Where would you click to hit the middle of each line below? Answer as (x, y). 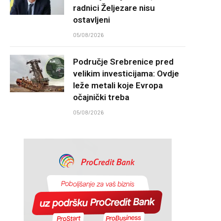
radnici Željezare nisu (114, 8)
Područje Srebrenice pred (123, 62)
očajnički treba (101, 97)
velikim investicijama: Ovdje (126, 74)
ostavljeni (92, 20)
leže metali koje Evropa (118, 85)
